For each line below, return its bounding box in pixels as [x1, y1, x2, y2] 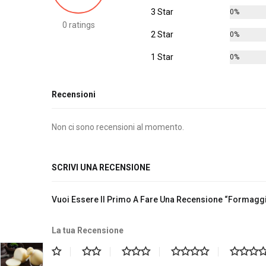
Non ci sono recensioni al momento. [52, 122, 184, 132]
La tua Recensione [52, 226, 123, 236]
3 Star [150, 7, 173, 17]
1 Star [150, 52, 173, 62]
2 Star [150, 30, 173, 40]
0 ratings [62, 20, 95, 30]
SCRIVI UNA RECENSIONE [52, 163, 150, 173]
